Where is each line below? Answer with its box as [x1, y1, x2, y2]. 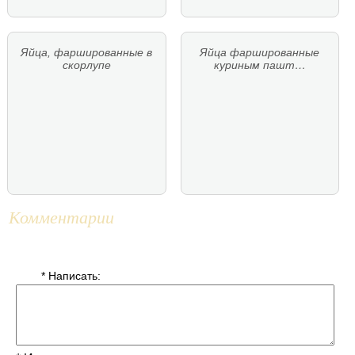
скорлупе [62, 58, 111, 71]
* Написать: [41, 269, 101, 282]
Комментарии [9, 204, 114, 228]
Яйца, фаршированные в [21, 45, 153, 59]
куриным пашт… [213, 58, 306, 71]
